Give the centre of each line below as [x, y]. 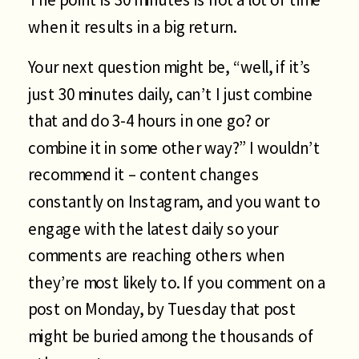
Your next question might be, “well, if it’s [169, 67]
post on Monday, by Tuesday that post [162, 309]
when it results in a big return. [133, 26]
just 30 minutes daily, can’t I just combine [171, 93]
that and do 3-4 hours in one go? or [149, 120]
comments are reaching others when [157, 255]
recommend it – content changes [144, 174]
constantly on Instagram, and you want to [174, 201]
